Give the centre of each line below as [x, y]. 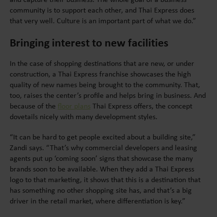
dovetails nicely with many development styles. [84, 116]
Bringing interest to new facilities [89, 42]
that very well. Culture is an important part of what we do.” [103, 21]
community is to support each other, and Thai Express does [102, 10]
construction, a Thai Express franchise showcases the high [100, 74]
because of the [34, 106]
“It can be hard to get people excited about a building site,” [103, 137]
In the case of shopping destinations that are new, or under [102, 63]
